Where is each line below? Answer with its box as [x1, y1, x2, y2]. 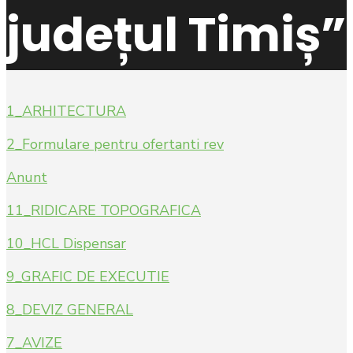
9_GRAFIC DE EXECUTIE [6, 267, 169, 287]
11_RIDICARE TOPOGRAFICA [6, 201, 201, 221]
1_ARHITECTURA [6, 102, 126, 121]
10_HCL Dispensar [6, 234, 126, 254]
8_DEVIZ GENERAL [6, 300, 133, 320]
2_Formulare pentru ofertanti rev [6, 135, 224, 154]
